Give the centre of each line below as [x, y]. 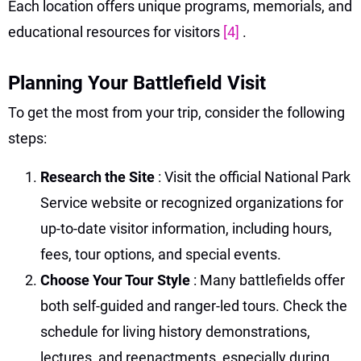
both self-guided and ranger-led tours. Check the [194, 305]
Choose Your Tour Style [117, 280]
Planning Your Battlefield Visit [137, 83]
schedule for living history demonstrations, [175, 331]
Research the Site [99, 176]
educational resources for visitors [116, 31]
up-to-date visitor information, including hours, [186, 228]
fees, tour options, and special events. [161, 254]
